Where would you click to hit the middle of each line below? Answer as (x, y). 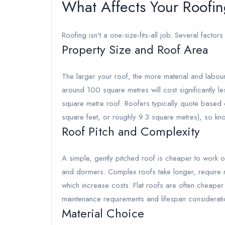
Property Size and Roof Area (135, 49)
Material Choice (103, 213)
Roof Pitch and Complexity (131, 131)
